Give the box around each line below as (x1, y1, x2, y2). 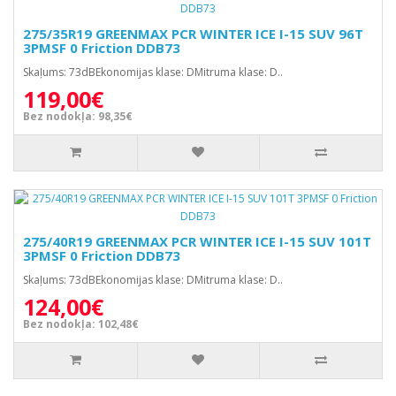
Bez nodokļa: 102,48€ (23, 316, 139, 331)
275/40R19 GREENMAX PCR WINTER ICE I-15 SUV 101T (23, 232, 371, 250)
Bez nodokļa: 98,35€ (23, 109, 133, 124)
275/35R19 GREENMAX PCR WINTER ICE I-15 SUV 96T (23, 25, 363, 42)
